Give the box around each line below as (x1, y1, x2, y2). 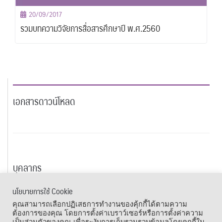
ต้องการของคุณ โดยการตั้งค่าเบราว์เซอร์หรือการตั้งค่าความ (12, 209, 203, 217)
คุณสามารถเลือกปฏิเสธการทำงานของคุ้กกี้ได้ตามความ (12, 200, 187, 208)
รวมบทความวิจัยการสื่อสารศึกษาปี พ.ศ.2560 (20, 20, 160, 36)
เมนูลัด (5, 197, 23, 211)
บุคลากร (13, 159, 42, 176)
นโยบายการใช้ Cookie (12, 184, 72, 198)
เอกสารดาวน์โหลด (13, 93, 75, 110)
